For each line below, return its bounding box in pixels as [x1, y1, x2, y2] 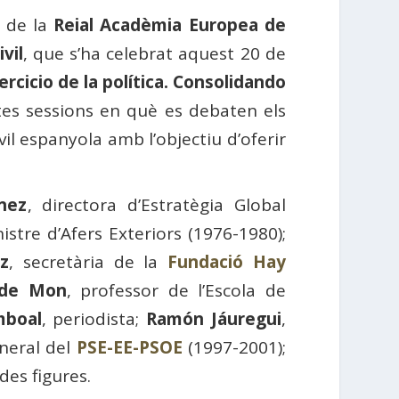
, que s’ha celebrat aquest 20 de [22, 42, 286, 66]
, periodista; [41, 307, 147, 331]
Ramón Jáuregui [146, 307, 281, 331]
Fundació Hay [167, 250, 286, 274]
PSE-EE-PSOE [76, 336, 183, 360]
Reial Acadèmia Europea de [53, 13, 286, 37]
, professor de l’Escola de [66, 279, 286, 303]
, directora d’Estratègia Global [27, 193, 286, 217]
